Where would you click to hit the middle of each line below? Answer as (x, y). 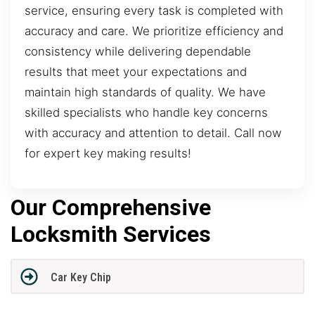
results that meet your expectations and (136, 72)
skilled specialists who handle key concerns (146, 113)
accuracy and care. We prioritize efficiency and (154, 31)
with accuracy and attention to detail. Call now (153, 133)
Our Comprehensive (111, 207)
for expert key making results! (108, 154)
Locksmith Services (111, 234)
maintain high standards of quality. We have (145, 92)
